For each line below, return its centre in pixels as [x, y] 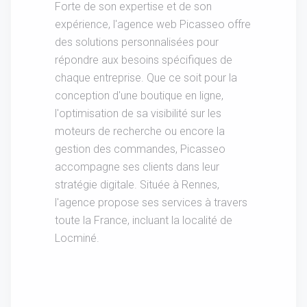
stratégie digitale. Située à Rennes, [137, 184]
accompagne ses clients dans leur [137, 167]
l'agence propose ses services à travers [151, 202]
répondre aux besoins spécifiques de [144, 60]
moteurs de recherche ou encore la [140, 131]
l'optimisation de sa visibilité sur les [138, 113]
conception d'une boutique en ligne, [139, 95]
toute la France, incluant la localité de [144, 220]
